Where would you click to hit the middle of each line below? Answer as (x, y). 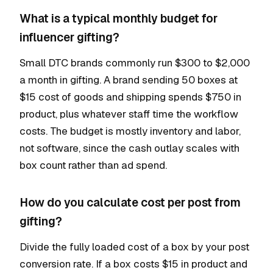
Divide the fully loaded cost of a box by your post (134, 247)
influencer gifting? (69, 37)
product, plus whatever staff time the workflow (129, 114)
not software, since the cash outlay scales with (129, 148)
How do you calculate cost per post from (130, 203)
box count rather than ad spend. (93, 165)
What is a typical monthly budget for (119, 19)
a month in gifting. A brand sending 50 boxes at (129, 80)
